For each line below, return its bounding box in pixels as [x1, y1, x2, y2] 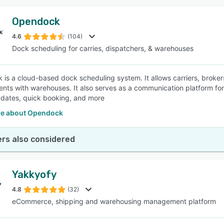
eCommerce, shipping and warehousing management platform [12, 197, 216, 205]
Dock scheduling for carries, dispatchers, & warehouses [12, 44, 193, 52]
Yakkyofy [12, 168, 56, 180]
